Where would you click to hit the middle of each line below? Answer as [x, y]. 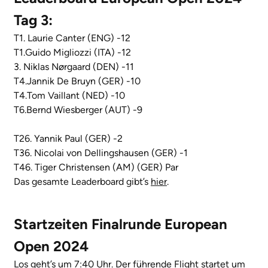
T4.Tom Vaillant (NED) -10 [69, 96]
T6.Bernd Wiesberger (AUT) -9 [78, 110]
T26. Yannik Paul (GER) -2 [68, 139]
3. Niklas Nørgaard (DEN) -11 [74, 67]
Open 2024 [51, 246]
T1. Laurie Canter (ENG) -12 [72, 38]
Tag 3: [33, 20]
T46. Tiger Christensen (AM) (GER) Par [96, 167]
